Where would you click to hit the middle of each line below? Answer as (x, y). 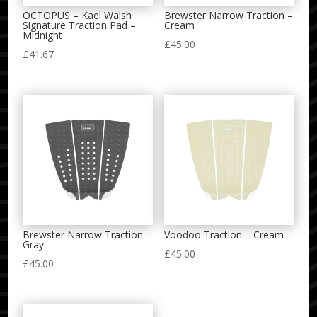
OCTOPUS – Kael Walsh (77, 16)
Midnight (43, 35)
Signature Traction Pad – (80, 25)
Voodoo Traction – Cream (224, 235)
